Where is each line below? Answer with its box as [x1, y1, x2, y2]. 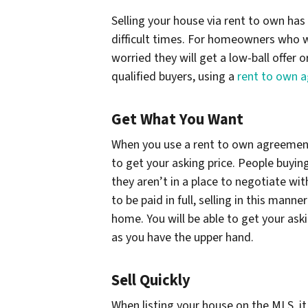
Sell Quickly [111, 269, 190, 291]
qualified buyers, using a [111, 67, 237, 85]
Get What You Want [111, 108, 243, 131]
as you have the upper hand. [111, 228, 254, 246]
